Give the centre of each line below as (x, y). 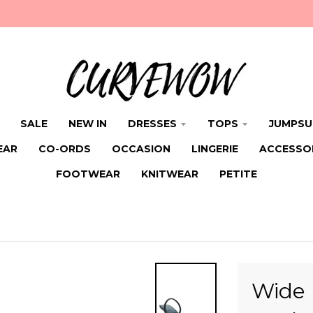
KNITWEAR (170, 174)
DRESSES (152, 124)
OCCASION (141, 149)
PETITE (238, 174)
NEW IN (88, 124)
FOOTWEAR (88, 174)
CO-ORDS (64, 149)
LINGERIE (214, 149)
